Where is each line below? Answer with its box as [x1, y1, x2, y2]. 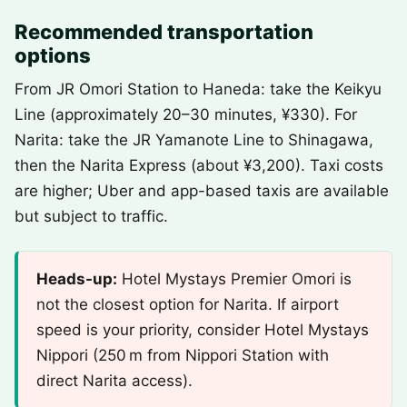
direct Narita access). [36, 372, 193, 390]
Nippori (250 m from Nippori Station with [36, 346, 329, 364]
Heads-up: [36, 270, 117, 288]
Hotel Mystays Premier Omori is [117, 270, 352, 288]
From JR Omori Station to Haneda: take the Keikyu [15, 80, 382, 98]
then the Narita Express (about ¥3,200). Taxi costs [15, 156, 383, 174]
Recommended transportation [15, 20, 313, 44]
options [15, 44, 91, 67]
